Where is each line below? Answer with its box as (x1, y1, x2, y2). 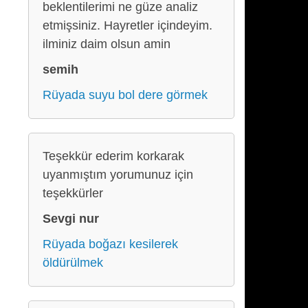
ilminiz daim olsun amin (43, 37, 170, 51)
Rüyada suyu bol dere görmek (43, 88, 208, 102)
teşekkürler (43, 186, 103, 200)
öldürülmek (43, 256, 103, 269)
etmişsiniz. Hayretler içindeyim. (43, 19, 212, 32)
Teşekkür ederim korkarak (43, 149, 184, 163)
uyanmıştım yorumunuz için (43, 168, 193, 181)
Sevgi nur (43, 212, 99, 225)
